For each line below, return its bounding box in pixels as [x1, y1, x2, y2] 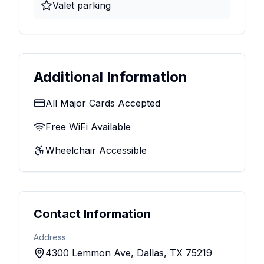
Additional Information [34, 68, 187, 85]
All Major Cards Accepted [45, 97, 160, 109]
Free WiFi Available [45, 121, 131, 133]
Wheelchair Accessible [45, 144, 147, 156]
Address [34, 232, 66, 242]
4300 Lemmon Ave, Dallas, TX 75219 [45, 247, 212, 259]
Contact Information [34, 207, 151, 221]
